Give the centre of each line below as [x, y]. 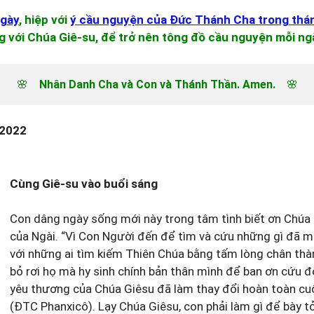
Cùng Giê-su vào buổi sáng [83, 183]
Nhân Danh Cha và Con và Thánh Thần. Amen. [157, 84]
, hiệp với [45, 19]
